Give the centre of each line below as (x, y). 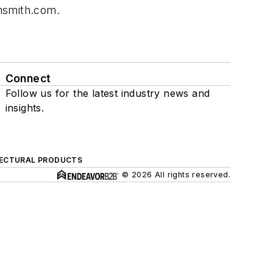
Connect (28, 78)
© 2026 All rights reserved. (176, 175)
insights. (25, 108)
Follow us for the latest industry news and (108, 93)
